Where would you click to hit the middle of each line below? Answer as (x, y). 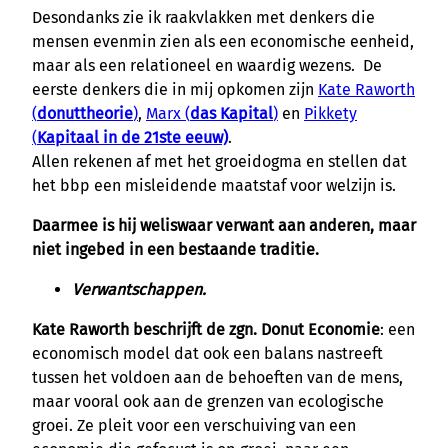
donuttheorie (85, 113)
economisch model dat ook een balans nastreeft (207, 353)
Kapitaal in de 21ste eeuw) (132, 137)
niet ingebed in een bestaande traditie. (175, 249)
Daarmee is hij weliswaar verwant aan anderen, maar (224, 225)
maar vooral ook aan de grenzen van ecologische (208, 401)
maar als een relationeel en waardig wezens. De (207, 65)
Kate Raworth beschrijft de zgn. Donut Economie (206, 329)
